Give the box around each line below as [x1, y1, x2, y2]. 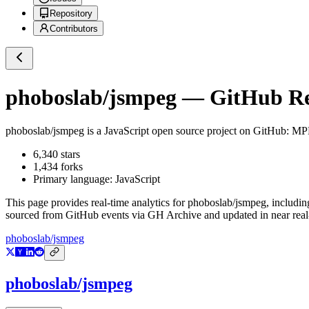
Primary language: [33, 173, 115, 186]
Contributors [50, 23, 98, 34]
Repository [50, 8, 92, 19]
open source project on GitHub [149, 125, 286, 137]
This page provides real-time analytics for [6, 197, 188, 209]
